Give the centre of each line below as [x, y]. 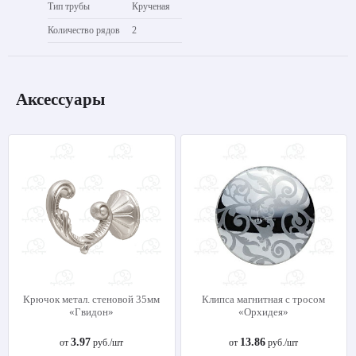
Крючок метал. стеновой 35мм [92, 299]
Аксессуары [60, 99]
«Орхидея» [264, 311]
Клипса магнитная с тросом [264, 299]
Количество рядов [84, 30]
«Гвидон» [92, 311]
